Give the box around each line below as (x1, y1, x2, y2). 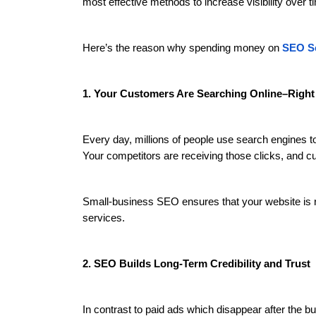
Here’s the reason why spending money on (83, 42, 282, 54)
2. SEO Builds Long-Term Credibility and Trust (83, 258, 310, 269)
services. (83, 212, 125, 224)
